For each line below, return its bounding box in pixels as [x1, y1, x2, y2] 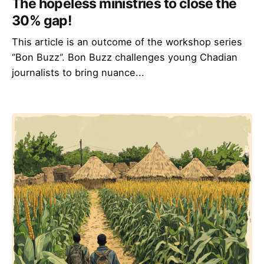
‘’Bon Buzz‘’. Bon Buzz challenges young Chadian [12, 51, 237, 63]
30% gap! [12, 12, 72, 29]
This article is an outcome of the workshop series [12, 35, 242, 48]
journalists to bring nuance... [12, 66, 144, 78]
